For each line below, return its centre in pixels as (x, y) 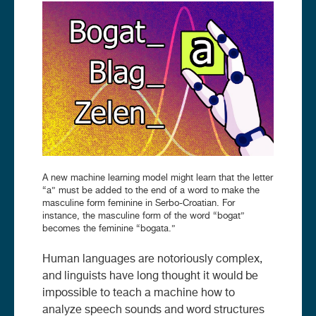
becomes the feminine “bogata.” (109, 229)
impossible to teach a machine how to (139, 293)
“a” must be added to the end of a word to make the (151, 190)
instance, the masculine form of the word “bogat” (144, 216)
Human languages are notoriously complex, (152, 259)
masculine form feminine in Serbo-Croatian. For (139, 203)
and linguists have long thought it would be (150, 276)
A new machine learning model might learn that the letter (158, 178)
